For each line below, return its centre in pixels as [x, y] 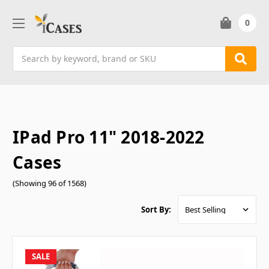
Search [26, 52]
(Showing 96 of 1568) [50, 183]
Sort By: [156, 210]
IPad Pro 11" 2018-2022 [109, 137]
